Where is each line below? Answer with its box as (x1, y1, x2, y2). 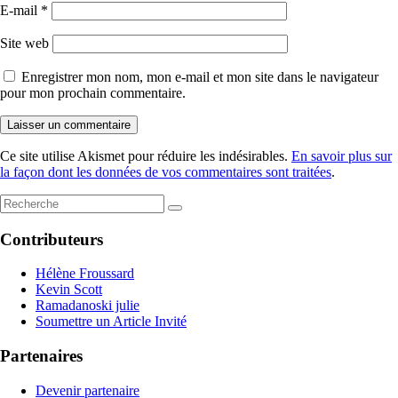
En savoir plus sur (291, 147, 392, 163)
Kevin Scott (36, 282, 102, 298)
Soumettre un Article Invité (36, 314, 187, 330)
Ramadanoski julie (36, 298, 139, 314)
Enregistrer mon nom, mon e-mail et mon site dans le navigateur (21, 68, 378, 84)
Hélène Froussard (36, 266, 134, 282)
